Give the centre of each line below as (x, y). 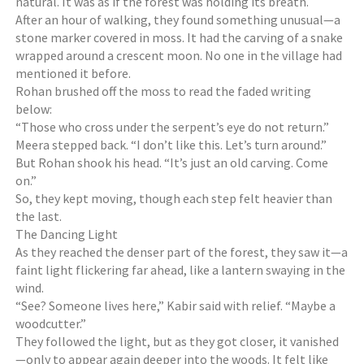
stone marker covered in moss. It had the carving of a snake (180, 37)
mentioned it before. (74, 73)
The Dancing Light (67, 234)
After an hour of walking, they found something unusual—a (178, 19)
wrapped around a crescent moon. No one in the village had (179, 55)
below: (34, 109)
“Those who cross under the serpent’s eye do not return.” (173, 127)
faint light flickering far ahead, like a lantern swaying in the (181, 270)
